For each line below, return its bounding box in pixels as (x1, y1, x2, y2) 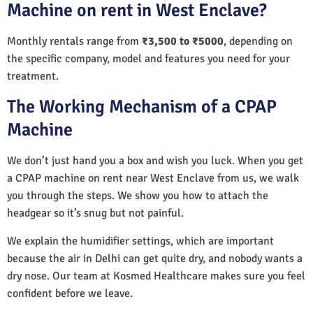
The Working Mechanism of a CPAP (7, 95, 277, 118)
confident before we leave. (7, 286, 133, 300)
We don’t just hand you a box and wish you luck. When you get (7, 153, 303, 168)
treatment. (7, 68, 59, 83)
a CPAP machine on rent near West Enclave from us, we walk (7, 170, 299, 185)
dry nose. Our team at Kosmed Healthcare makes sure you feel (7, 268, 305, 283)
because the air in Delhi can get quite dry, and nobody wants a (7, 251, 303, 265)
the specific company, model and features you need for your (7, 51, 290, 66)
